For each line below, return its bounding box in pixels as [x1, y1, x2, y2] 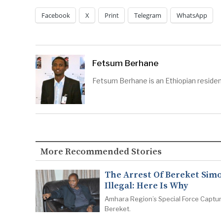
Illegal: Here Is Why [105, 180, 188, 192]
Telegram [134, 11, 161, 20]
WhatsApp [177, 11, 207, 20]
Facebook [41, 11, 70, 20]
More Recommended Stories [40, 146, 162, 158]
